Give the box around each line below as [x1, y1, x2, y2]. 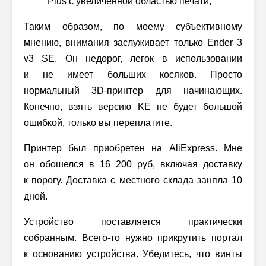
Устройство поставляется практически [24, 217, 242, 227]
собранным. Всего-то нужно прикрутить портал [24, 233, 242, 243]
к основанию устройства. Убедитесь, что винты [24, 249, 242, 259]
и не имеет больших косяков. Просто [24, 69, 242, 80]
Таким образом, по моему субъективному [24, 21, 242, 31]
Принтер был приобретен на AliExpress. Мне [24, 143, 242, 153]
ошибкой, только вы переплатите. [24, 118, 172, 128]
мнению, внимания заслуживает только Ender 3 [24, 37, 242, 47]
